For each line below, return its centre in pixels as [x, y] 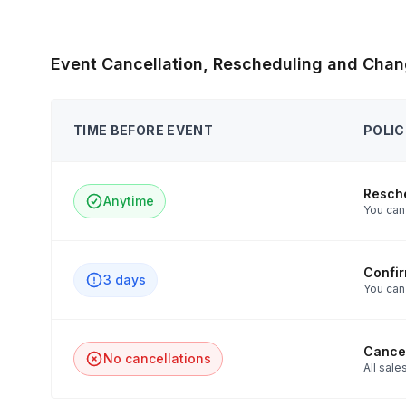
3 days [125, 280]
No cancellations [157, 358]
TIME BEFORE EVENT [143, 130]
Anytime [129, 201]
